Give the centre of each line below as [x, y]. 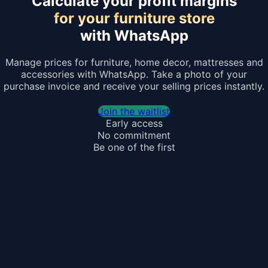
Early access [134, 123]
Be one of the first [134, 147]
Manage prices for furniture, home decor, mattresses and [134, 62]
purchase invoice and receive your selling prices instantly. [134, 86]
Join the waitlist [134, 111]
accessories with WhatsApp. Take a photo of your [134, 74]
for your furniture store [134, 18]
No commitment [134, 135]
